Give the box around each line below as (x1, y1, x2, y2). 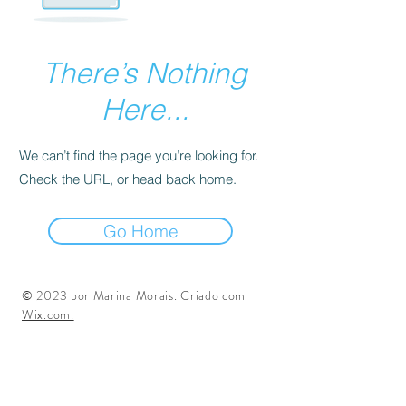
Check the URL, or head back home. (19, 170, 237, 188)
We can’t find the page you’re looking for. (19, 147, 258, 164)
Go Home (102, 220, 179, 242)
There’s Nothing (43, 55, 247, 91)
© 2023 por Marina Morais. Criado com (22, 286, 246, 304)
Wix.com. (22, 305, 74, 324)
